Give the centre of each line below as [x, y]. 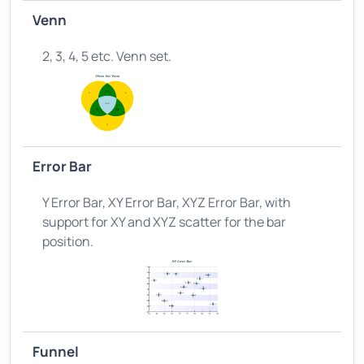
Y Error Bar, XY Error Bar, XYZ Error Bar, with [167, 202]
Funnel [56, 351]
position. [68, 241]
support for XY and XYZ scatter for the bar [164, 221]
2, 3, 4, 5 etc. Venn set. [107, 56]
